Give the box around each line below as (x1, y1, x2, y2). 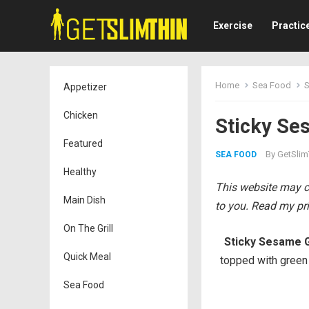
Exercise (212, 20, 252, 31)
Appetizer (63, 81, 107, 92)
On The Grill (63, 223, 113, 234)
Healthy (63, 166, 97, 177)
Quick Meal (63, 251, 111, 262)
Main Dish (63, 195, 106, 206)
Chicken (63, 110, 98, 121)
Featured (63, 138, 103, 149)
